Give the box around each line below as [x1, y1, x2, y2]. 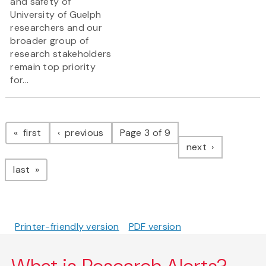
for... [10, 74, 29, 87]
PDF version [128, 220, 181, 233]
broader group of [10, 34, 89, 47]
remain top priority [10, 61, 96, 74]
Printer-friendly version [15, 220, 119, 233]
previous [62, 126, 104, 140]
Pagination [5, 108, 100, 134]
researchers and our [10, 21, 103, 34]
